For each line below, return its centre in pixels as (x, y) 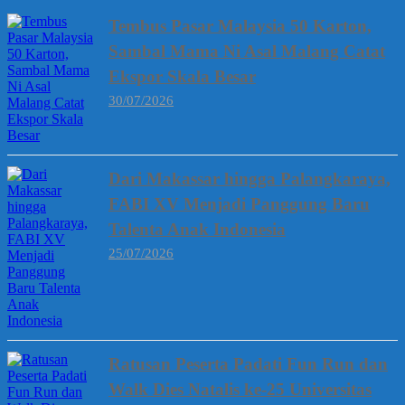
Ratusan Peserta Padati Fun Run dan (248, 364)
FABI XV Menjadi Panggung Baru (239, 204)
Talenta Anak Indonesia (197, 230)
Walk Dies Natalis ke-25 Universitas (240, 390)
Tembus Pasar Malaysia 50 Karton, (240, 26)
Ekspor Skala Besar (182, 77)
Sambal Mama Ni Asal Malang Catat (247, 52)
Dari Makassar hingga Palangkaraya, (250, 179)
